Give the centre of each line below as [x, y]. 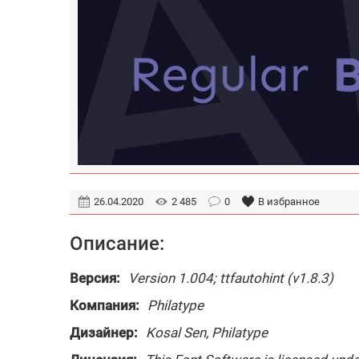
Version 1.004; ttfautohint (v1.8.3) [231, 278]
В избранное [289, 202]
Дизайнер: [104, 333]
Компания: [105, 305]
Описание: [117, 244]
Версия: [95, 278]
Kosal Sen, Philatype [207, 333]
